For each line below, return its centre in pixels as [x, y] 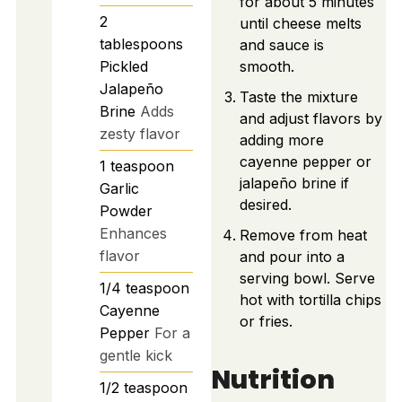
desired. [265, 205]
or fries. [266, 322]
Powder [126, 210]
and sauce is [281, 45]
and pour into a [292, 257]
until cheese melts [300, 24]
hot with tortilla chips [310, 300]
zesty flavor [140, 133]
